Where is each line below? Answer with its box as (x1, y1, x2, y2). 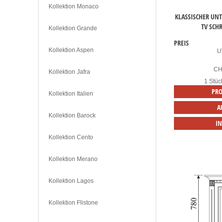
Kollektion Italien (49, 90, 93, 98)
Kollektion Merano (49, 156, 98, 163)
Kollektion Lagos (49, 177, 94, 185)
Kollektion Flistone (49, 199, 98, 207)
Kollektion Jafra (49, 68, 90, 76)
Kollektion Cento (49, 134, 93, 141)
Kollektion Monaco (49, 3, 99, 10)
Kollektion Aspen (49, 47, 94, 54)
